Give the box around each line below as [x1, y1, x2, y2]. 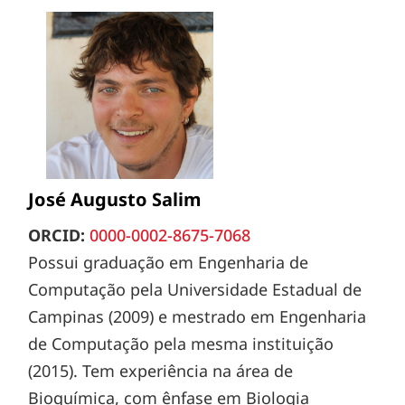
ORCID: [28, 223, 86, 246]
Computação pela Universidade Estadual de [28, 278, 363, 300]
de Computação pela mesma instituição [28, 332, 334, 354]
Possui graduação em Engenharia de [28, 250, 309, 273]
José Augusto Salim [28, 186, 202, 212]
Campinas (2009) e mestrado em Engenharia [28, 305, 367, 327]
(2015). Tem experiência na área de [28, 359, 294, 381]
